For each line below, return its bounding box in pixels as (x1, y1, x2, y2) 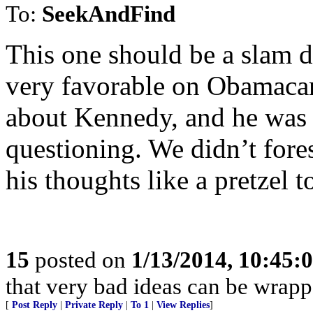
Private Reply (65, 300, 123, 310)
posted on (29, 247, 131, 272)
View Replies (156, 300, 210, 310)
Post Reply (12, 300, 57, 310)
